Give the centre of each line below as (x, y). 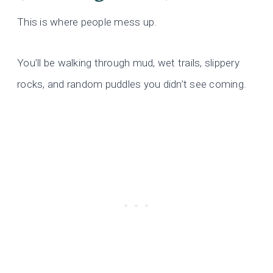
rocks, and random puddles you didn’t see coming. (132, 84)
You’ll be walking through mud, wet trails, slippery (129, 62)
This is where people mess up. (87, 22)
